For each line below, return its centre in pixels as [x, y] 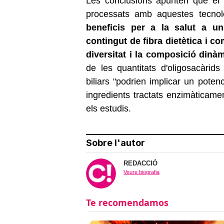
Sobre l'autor [115, 142]
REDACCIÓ [140, 163]
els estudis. [108, 108]
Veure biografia [141, 172]
